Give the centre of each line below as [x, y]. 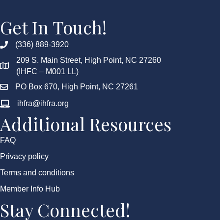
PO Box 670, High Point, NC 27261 [77, 86]
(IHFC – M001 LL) [47, 71]
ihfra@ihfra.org [43, 103]
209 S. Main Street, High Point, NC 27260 [89, 60]
